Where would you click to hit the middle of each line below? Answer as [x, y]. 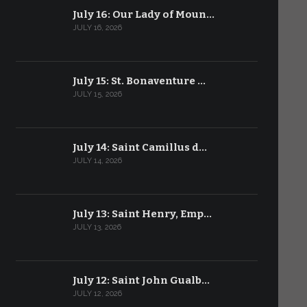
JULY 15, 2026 [97, 94]
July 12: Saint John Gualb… [141, 280]
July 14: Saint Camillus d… [139, 147]
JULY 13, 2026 [97, 227]
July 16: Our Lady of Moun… [143, 14]
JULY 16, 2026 [97, 28]
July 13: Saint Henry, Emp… [142, 214]
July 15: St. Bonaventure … [139, 81]
